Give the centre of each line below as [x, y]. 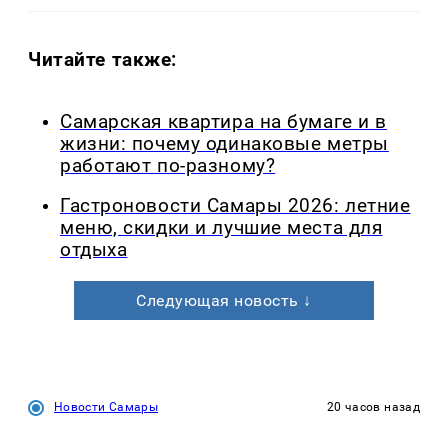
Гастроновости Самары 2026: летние [235, 206]
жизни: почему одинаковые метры [224, 143]
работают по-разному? [168, 165]
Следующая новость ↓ [224, 301]
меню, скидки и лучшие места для [221, 228]
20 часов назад [373, 407]
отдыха [94, 250]
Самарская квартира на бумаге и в [223, 121]
